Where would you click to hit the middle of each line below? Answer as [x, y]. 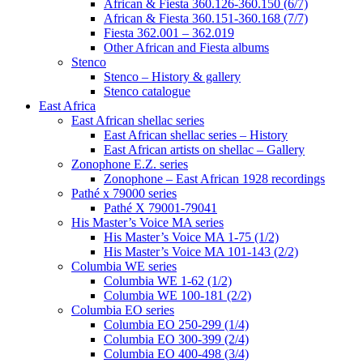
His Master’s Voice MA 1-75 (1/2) [191, 237]
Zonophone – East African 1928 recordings [214, 179]
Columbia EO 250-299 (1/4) [176, 325]
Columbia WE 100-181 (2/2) [177, 295]
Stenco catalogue [147, 91]
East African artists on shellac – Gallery [204, 149]
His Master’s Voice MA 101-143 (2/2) [201, 252]
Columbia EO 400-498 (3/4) [176, 354]
